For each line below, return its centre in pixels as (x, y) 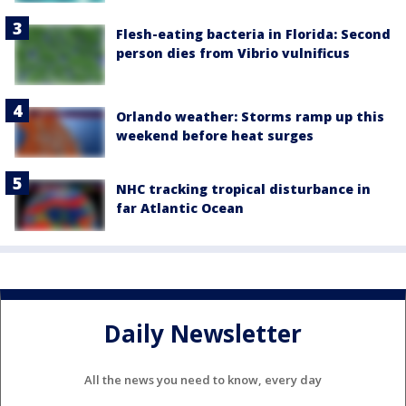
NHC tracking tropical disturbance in (243, 189)
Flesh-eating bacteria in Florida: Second (253, 34)
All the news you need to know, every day (203, 380)
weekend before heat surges (215, 136)
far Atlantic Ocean (180, 208)
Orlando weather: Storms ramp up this (250, 117)
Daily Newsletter (203, 334)
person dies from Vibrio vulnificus (233, 53)
